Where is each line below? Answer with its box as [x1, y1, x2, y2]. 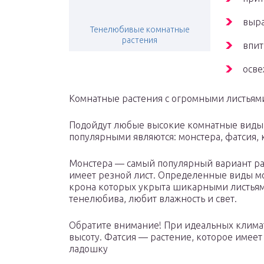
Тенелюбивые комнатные [90, 25, 190, 35]
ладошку [69, 243, 108, 255]
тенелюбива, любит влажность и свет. [69, 193, 237, 204]
